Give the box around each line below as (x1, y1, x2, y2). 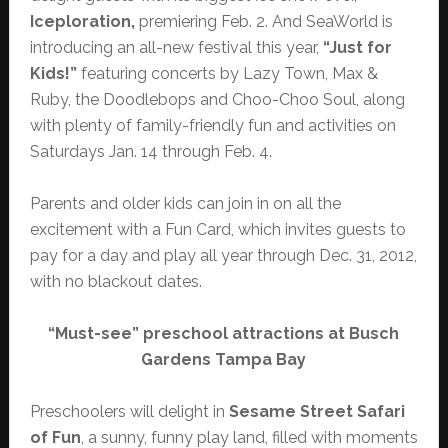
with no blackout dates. (29, 272, 202, 292)
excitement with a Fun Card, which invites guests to (29, 220, 406, 240)
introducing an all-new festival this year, (29, 38, 323, 58)
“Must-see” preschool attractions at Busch (48, 324, 400, 344)
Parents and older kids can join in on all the (29, 194, 341, 214)
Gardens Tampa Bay (141, 350, 307, 370)
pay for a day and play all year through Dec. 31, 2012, (29, 246, 417, 266)
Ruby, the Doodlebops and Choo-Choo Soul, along (29, 90, 405, 110)
